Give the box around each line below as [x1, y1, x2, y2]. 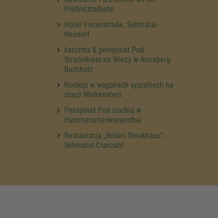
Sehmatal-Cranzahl [64, 141, 124, 150]
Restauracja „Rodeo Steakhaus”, [64, 131, 164, 140]
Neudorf [64, 30, 90, 39]
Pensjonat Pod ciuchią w [64, 106, 141, 115]
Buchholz [64, 65, 93, 74]
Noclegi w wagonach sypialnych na [64, 80, 173, 90]
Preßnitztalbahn [64, 4, 114, 14]
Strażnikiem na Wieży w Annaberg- [64, 55, 172, 64]
